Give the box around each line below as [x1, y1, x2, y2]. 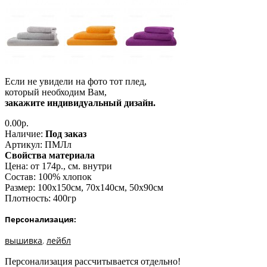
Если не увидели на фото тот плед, [5, 76, 147, 86]
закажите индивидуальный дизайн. [5, 97, 156, 108]
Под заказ [45, 128, 86, 139]
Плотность [5, 193, 48, 203]
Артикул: [5, 139, 42, 150]
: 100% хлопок [33, 171, 92, 182]
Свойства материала [5, 150, 95, 160]
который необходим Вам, [5, 86, 107, 97]
